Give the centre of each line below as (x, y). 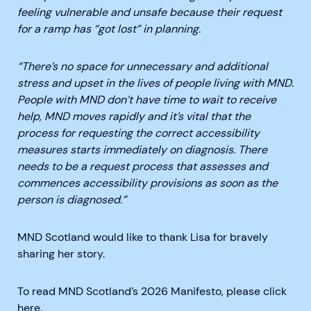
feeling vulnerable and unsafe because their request (150, 12)
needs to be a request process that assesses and (143, 166)
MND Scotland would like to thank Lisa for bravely (143, 237)
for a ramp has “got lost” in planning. (109, 28)
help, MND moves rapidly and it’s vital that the (134, 116)
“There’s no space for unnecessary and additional (143, 66)
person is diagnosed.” (72, 199)
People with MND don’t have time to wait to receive (147, 99)
